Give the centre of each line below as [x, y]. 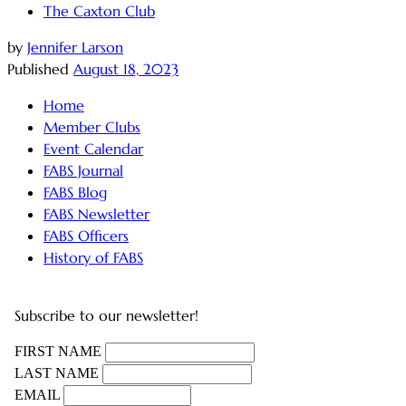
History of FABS [93, 257]
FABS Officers [86, 235]
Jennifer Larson [75, 47]
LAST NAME [57, 372]
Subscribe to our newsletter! [106, 315]
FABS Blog [75, 192]
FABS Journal [83, 170]
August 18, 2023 [126, 68]
